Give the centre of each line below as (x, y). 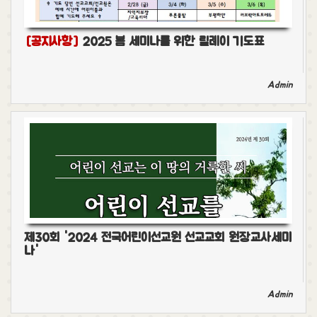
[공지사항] (52, 42)
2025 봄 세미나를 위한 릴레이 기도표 (172, 42)
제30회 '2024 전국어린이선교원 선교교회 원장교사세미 (158, 238)
